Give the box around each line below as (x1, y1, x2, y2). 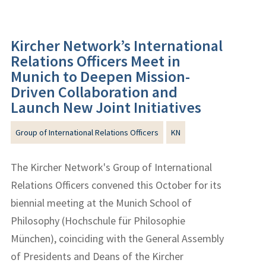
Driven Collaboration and (11, 81, 178, 102)
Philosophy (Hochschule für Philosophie (11, 213, 186, 227)
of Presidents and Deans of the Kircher (11, 249, 184, 263)
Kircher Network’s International (11, 35, 223, 55)
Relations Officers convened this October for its (11, 178, 222, 192)
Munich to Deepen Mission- (11, 66, 191, 86)
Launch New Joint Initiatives (11, 97, 202, 117)
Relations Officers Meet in (11, 50, 181, 71)
